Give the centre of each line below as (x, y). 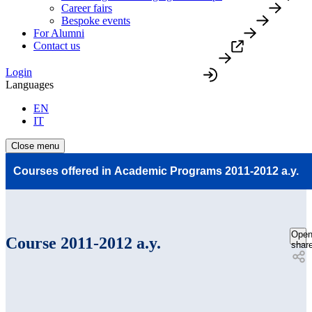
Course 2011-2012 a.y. (83, 243)
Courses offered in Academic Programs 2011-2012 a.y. (156, 171)
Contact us (57, 46)
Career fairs (87, 8)
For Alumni (59, 33)
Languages (30, 85)
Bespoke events (96, 21)
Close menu (35, 146)
